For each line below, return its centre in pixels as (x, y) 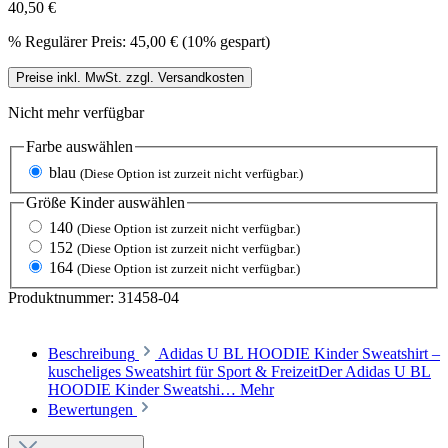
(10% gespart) (226, 42)
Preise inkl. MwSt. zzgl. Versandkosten (130, 78)
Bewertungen (92, 410)
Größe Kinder (70, 202)
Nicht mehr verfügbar (76, 113)
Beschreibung (91, 354)
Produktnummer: (63, 298)
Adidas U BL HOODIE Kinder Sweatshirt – (299, 354)
